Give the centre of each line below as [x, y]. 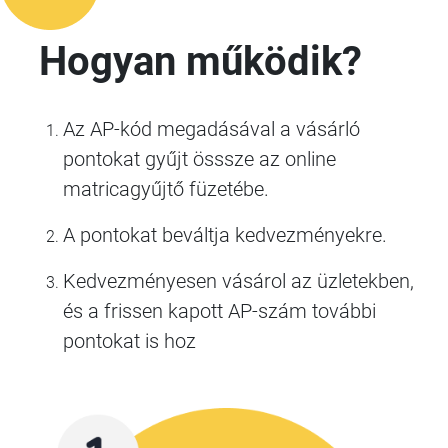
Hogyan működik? [200, 61]
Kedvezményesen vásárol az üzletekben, [238, 280]
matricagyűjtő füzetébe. [166, 188]
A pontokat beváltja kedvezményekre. [225, 234]
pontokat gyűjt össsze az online [199, 158]
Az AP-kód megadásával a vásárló [211, 128]
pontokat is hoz [129, 340]
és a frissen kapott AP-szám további [219, 310]
